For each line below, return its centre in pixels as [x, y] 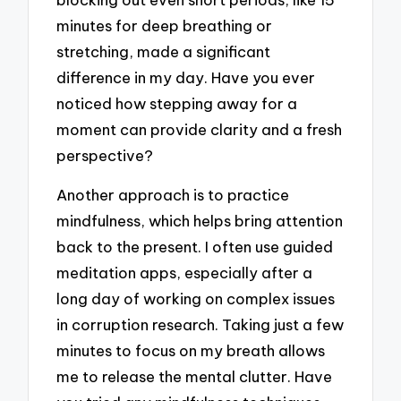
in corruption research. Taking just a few [200, 325]
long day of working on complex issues [196, 299]
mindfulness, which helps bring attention [200, 221]
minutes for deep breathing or [165, 25]
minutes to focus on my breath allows [191, 351]
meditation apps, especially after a [185, 273]
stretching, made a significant [164, 51]
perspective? [105, 155]
